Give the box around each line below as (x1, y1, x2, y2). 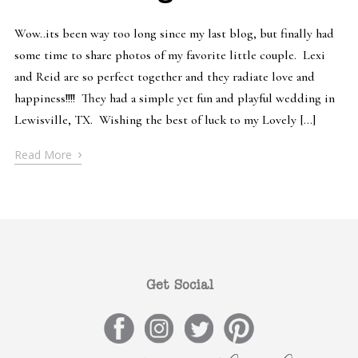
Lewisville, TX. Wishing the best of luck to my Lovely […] (14, 112, 316, 129)
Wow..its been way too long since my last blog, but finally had (14, 26, 334, 42)
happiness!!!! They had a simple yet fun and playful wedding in (14, 90, 335, 107)
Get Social (146, 280, 213, 293)
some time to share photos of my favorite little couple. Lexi (14, 47, 325, 64)
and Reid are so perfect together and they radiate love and (14, 69, 315, 86)
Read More (14, 147, 75, 163)
